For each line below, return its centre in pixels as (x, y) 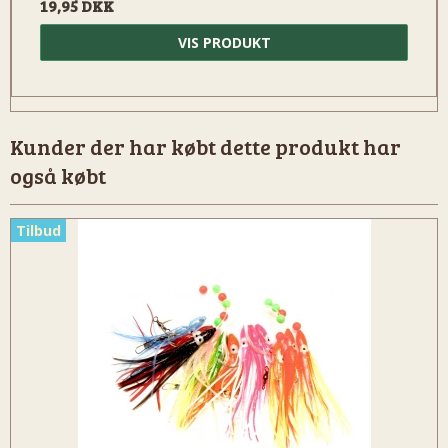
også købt (58, 174)
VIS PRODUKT (224, 42)
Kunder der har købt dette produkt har (205, 145)
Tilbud (38, 231)
